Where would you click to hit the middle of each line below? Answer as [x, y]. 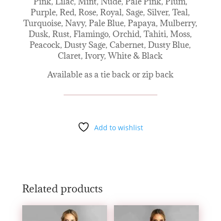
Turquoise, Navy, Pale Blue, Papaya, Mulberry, [110, 23]
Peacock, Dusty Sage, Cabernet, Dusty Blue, [110, 45]
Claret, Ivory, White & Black [110, 55]
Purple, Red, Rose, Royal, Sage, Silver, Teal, [110, 12]
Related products [62, 188]
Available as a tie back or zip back [110, 74]
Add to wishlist [119, 127]
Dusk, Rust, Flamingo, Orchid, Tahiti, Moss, [110, 34]
